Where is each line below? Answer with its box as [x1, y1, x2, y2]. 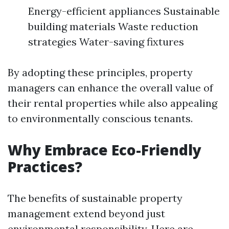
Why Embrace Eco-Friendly [8, 140, 201, 159]
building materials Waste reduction [28, 20, 198, 33]
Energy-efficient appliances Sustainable [28, 5, 220, 17]
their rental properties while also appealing [8, 97, 217, 109]
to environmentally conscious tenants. [8, 112, 193, 125]
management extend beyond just [8, 207, 165, 220]
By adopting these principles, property [8, 66, 193, 79]
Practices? [8, 157, 82, 176]
